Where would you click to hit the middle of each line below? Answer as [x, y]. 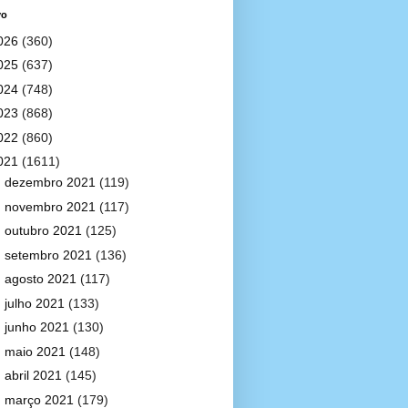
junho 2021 [38, 327]
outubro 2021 [45, 230]
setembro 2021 [50, 255]
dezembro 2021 [51, 182]
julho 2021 [36, 303]
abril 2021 [35, 375]
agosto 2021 [42, 279]
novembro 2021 [51, 206]
